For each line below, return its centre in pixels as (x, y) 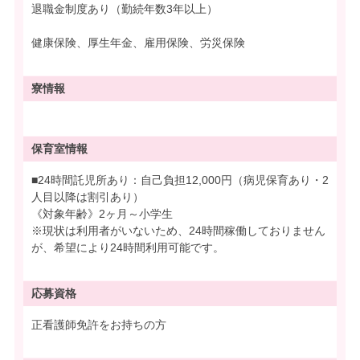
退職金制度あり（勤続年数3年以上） (125, 9)
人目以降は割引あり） (88, 197)
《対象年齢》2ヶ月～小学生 (102, 214)
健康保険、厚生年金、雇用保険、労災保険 (138, 43)
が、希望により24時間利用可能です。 (128, 248)
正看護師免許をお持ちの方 (99, 325)
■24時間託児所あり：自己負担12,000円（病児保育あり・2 (180, 180)
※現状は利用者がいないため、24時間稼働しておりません (178, 231)
